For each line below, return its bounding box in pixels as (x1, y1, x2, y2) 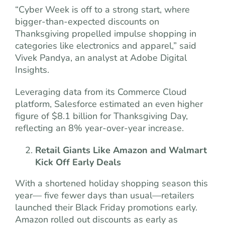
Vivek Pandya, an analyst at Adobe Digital (15, 51, 187, 64)
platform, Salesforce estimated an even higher (15, 97, 203, 110)
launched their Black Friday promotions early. (15, 201, 197, 213)
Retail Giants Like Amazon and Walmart (35, 144, 207, 156)
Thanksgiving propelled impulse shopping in (15, 27, 196, 40)
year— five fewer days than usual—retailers (15, 189, 194, 201)
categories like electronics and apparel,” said (15, 39, 196, 52)
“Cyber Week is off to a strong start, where (15, 3, 190, 16)
